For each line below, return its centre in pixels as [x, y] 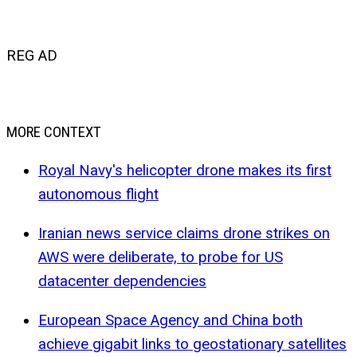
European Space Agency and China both [171, 320]
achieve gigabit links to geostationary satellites [192, 344]
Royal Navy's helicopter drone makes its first [185, 171]
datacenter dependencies [122, 282]
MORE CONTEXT [54, 132]
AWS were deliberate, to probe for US [161, 258]
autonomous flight [98, 195]
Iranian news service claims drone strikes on [184, 234]
